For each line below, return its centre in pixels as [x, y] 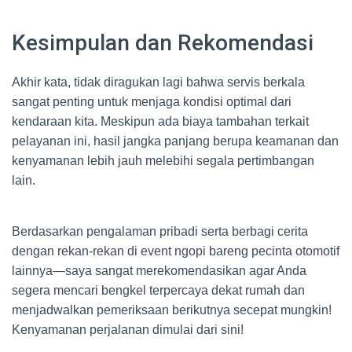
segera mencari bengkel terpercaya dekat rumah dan [158, 290]
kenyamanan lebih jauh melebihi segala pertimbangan [163, 161]
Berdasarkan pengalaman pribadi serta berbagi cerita [160, 231]
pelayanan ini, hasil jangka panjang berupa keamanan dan [175, 141]
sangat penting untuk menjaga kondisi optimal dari [152, 102]
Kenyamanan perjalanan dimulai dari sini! [128, 330]
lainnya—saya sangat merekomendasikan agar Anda [159, 271]
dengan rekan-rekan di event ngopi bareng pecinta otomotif [176, 251]
